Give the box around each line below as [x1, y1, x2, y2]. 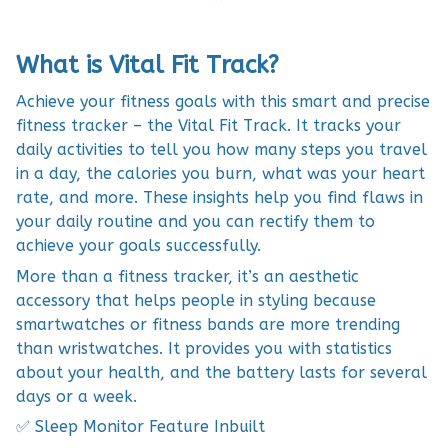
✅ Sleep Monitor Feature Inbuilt [16, 417, 265, 437]
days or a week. [16, 386, 137, 406]
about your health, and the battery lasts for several [16, 362, 427, 382]
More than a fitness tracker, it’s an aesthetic [16, 266, 359, 286]
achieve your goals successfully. [16, 236, 261, 256]
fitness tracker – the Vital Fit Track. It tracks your [16, 116, 401, 136]
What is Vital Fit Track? [16, 51, 279, 80]
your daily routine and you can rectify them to [16, 212, 375, 232]
